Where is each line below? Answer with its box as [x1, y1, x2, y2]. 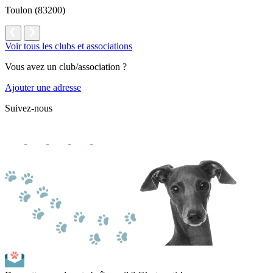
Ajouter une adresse [5, 82, 81, 93]
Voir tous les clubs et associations [5, 40, 132, 51]
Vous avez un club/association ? [5, 61, 127, 72]
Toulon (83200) [5, 4, 65, 15]
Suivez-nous [5, 102, 52, 113]
